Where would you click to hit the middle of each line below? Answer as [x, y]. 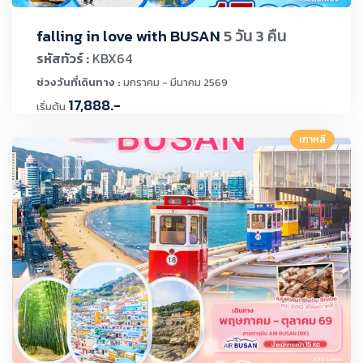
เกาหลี [312, 140]
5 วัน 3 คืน [255, 36]
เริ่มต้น [51, 106]
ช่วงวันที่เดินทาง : [79, 82]
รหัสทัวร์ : [63, 58]
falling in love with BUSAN [130, 36]
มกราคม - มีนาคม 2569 [174, 82]
